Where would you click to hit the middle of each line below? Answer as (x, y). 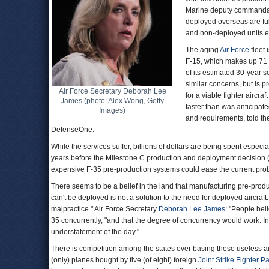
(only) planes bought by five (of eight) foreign (125, 260)
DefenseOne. (73, 130)
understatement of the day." (95, 232)
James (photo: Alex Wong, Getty (112, 101)
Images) (112, 110)
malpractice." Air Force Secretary (105, 209)
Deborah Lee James (192, 209)
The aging (203, 50)
